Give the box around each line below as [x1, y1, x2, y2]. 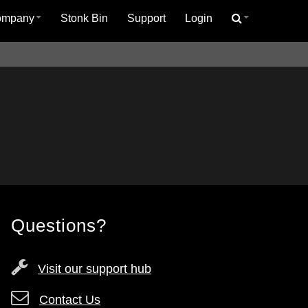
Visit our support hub [38, 262, 151, 276]
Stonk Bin [60, 12, 108, 24]
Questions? [11, 215, 107, 236]
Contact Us [39, 293, 100, 307]
